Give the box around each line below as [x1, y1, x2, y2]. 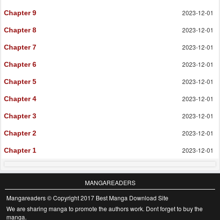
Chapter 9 [4, 9, 36, 17]
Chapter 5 [4, 78, 36, 86]
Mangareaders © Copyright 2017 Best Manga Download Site [6, 193, 168, 202]
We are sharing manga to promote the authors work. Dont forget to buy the [6, 204, 203, 213]
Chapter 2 [4, 129, 36, 137]
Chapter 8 [4, 26, 36, 34]
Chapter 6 [4, 60, 36, 69]
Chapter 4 [4, 95, 36, 103]
